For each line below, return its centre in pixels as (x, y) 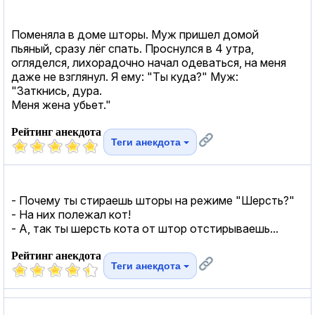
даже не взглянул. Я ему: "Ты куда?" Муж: (125, 76)
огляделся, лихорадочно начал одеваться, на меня (149, 62)
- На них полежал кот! (71, 214)
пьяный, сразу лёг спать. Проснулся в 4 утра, (133, 48)
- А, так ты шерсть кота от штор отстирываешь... (145, 228)
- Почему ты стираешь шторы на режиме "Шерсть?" (153, 200)
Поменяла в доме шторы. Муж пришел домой (135, 34)
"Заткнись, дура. (57, 90)
